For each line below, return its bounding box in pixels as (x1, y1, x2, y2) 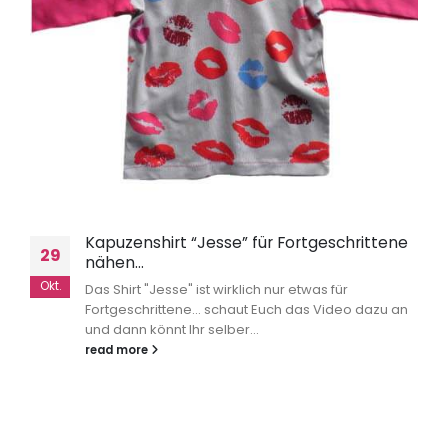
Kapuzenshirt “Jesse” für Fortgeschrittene (85, 231, 408, 253)
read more (85, 341, 151, 358)
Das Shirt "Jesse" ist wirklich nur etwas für (85, 279, 348, 299)
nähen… (85, 251, 144, 273)
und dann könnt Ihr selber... (85, 319, 259, 339)
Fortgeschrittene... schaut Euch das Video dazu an (85, 299, 408, 319)
